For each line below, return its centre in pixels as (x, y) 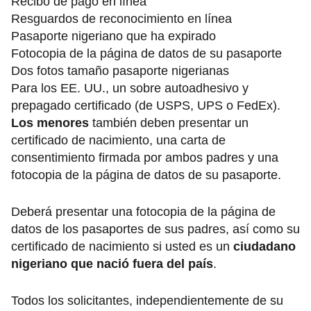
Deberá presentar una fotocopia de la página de (143, 212)
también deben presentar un (169, 123)
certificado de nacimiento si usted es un (122, 247)
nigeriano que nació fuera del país (112, 264)
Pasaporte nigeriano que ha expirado (114, 36)
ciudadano (264, 247)
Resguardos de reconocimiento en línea (121, 19)
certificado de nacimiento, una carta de (118, 141)
